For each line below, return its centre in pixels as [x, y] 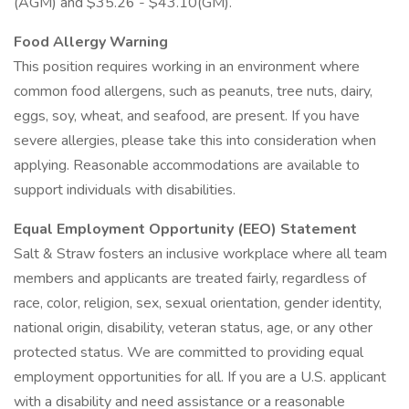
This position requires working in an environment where [187, 67]
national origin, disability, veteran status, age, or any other [193, 328]
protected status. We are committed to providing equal [189, 352]
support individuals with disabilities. [125, 190]
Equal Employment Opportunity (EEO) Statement [185, 229]
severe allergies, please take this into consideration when [195, 141]
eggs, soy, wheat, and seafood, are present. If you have [187, 116]
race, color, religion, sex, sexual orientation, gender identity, [198, 303]
